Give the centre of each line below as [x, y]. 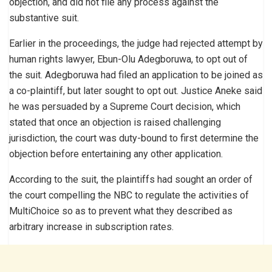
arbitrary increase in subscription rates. [91, 226]
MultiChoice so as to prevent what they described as [121, 211]
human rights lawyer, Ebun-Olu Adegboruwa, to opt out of [128, 59]
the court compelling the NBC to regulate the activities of [129, 195]
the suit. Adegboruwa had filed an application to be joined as [136, 75]
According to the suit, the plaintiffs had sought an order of [131, 179]
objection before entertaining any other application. [116, 154]
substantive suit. [44, 18]
